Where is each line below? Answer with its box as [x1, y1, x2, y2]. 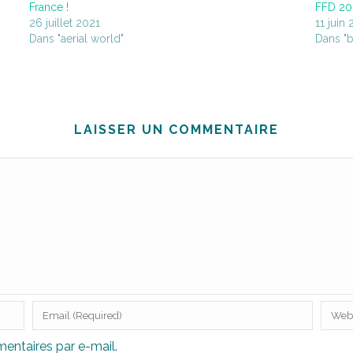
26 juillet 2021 [29, 17, 100, 30]
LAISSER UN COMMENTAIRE [74, 122, 279, 138]
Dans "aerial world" [29, 32, 124, 46]
